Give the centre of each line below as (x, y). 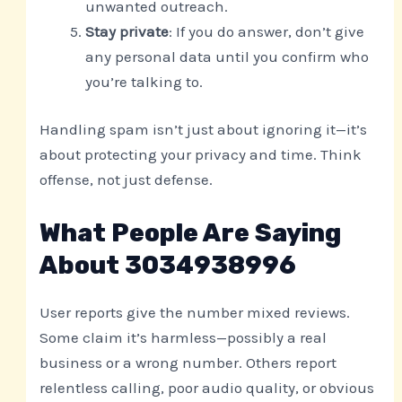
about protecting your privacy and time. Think (201, 155)
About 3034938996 (168, 265)
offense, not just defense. (127, 180)
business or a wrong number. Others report (188, 362)
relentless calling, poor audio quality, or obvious (207, 387)
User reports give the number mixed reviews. (195, 312)
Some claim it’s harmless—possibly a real (184, 337)
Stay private (127, 31)
